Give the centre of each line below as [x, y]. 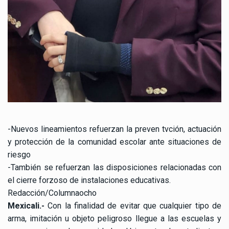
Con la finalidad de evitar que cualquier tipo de [133, 206]
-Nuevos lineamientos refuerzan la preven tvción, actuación [114, 129]
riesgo [19, 155]
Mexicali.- [26, 206]
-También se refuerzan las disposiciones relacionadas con [114, 168]
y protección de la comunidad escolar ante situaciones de [114, 142]
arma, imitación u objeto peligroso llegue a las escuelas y [114, 219]
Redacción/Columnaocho [52, 193]
